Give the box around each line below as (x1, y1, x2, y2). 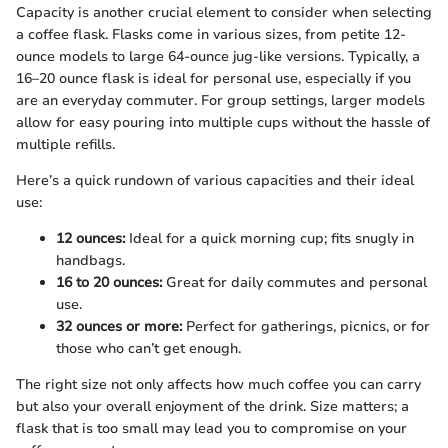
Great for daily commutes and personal (162, 273, 427, 292)
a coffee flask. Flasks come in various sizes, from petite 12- (16, 25, 406, 44)
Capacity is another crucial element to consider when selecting (16, 3, 432, 22)
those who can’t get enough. (56, 339, 241, 358)
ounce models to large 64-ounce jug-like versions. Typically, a (16, 47, 420, 66)
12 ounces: (56, 229, 125, 248)
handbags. (56, 251, 125, 270)
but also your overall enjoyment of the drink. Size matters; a (16, 397, 409, 416)
